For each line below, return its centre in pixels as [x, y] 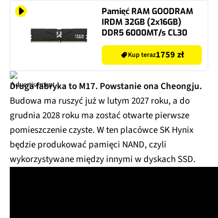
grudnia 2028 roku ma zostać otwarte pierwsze [100, 115]
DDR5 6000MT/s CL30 [145, 33]
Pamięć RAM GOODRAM [147, 11]
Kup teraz [142, 55]
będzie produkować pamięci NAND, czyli [88, 145]
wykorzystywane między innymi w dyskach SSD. [103, 159]
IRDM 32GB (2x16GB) [142, 22]
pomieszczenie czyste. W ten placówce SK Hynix [101, 130]
